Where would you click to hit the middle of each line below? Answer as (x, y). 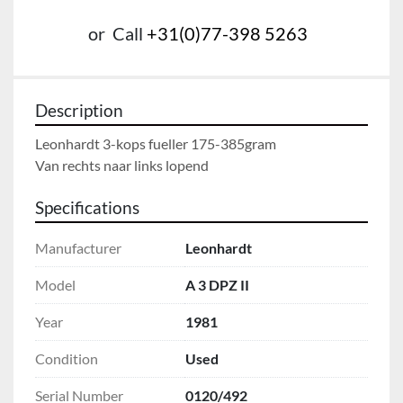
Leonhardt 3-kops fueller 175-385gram (156, 143)
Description (79, 110)
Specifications (87, 207)
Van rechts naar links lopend (122, 165)
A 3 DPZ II (217, 284)
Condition (67, 358)
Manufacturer (78, 247)
